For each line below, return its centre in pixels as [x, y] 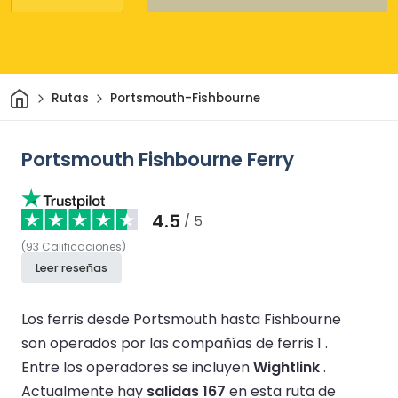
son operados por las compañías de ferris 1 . [175, 343]
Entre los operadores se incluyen [137, 367]
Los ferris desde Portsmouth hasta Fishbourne [181, 319]
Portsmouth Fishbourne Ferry [158, 159]
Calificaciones [82, 246]
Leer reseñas [72, 267]
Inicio [45, 92]
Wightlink [287, 367]
